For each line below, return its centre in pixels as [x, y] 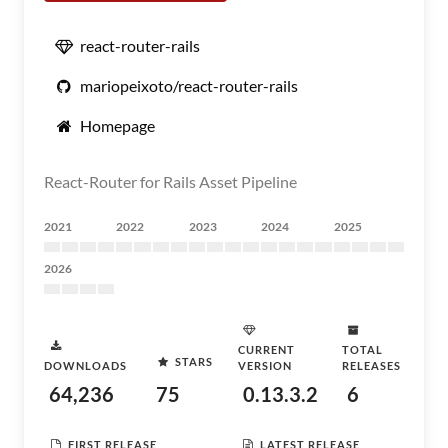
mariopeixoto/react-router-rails [189, 85]
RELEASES [371, 365]
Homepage [117, 125]
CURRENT [266, 349]
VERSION [264, 365]
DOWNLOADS [85, 365]
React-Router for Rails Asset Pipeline [170, 181]
